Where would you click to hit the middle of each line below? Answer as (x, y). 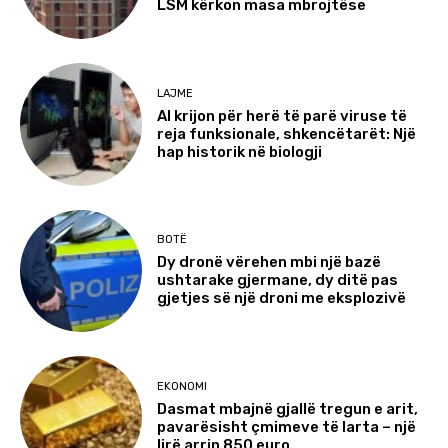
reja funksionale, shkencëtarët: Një (287, 133)
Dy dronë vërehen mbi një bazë (269, 262)
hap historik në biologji (240, 151)
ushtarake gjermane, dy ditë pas (278, 280)
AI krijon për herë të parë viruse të (282, 115)
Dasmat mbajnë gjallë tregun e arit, (288, 408)
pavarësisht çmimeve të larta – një (287, 426)
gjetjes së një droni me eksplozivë (282, 298)
